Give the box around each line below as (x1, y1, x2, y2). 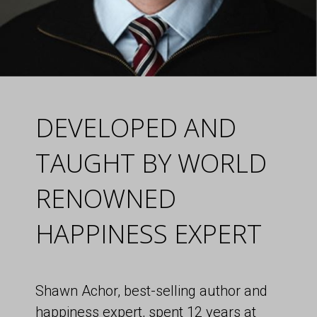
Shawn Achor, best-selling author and (35, 282, 267, 299)
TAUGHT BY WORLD (35, 145, 267, 180)
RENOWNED (35, 180, 176, 216)
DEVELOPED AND (35, 110, 236, 145)
